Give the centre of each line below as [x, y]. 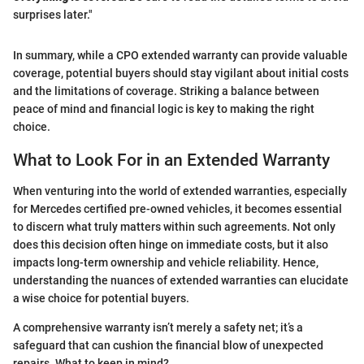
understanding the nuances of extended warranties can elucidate [181, 281]
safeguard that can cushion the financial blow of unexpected [168, 346]
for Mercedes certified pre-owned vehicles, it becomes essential [178, 209]
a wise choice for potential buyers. [101, 299]
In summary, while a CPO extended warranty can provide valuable [180, 55]
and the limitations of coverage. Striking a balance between [166, 91]
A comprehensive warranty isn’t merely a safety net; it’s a [158, 328]
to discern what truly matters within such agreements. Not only [174, 227]
